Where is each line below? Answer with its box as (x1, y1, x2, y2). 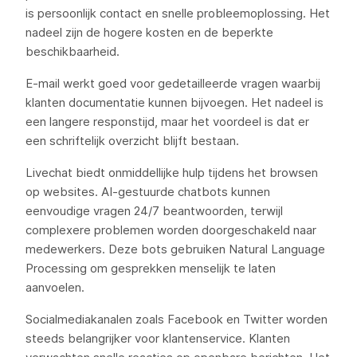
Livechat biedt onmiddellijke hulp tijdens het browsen (25, 165, 318, 180)
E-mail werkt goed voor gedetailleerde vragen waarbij (25, 76, 320, 91)
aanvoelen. (25, 280, 84, 295)
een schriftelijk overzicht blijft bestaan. (25, 133, 239, 148)
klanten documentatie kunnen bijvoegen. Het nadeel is (25, 95, 324, 110)
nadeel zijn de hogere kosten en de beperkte (25, 25, 273, 40)
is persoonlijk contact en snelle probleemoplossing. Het (25, 6, 330, 21)
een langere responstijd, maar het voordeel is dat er (25, 114, 309, 129)
